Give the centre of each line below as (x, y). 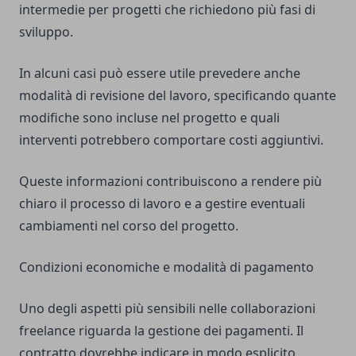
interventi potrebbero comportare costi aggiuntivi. (171, 140)
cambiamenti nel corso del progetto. (129, 226)
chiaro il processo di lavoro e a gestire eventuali (162, 204)
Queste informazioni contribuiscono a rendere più (170, 182)
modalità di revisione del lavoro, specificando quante (178, 96)
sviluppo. (46, 32)
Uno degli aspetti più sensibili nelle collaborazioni (167, 309)
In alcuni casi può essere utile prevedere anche (160, 74)
